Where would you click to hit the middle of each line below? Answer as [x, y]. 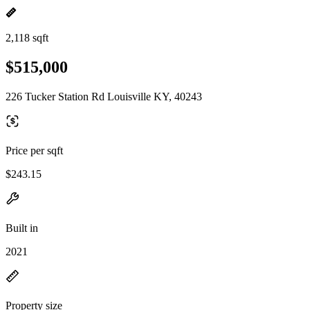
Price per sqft [34, 150]
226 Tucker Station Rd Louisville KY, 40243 [104, 96]
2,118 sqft [27, 38]
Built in [22, 228]
